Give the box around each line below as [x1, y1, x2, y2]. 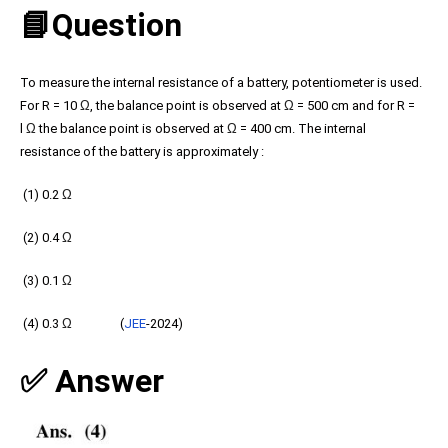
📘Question [20, 6, 182, 44]
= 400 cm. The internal [237, 121, 366, 136]
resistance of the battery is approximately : [20, 144, 267, 159]
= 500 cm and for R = [294, 98, 415, 113]
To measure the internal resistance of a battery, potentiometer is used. [20, 75, 422, 90]
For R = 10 [20, 98, 80, 113]
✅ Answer [20, 362, 164, 400]
